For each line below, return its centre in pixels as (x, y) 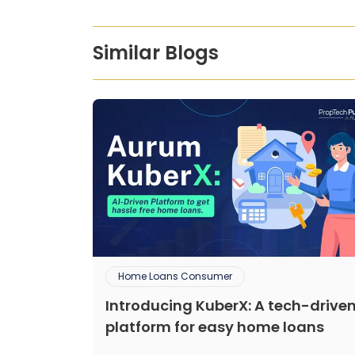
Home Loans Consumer (175, 276)
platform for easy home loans (215, 326)
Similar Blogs (156, 53)
